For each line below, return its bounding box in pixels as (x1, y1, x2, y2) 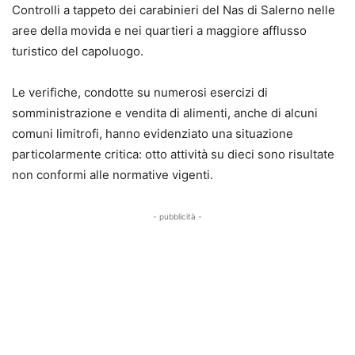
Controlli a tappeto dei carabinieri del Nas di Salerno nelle (12, 2, 335, 17)
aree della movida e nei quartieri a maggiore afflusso (12, 22, 307, 38)
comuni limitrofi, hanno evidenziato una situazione (12, 125, 293, 141)
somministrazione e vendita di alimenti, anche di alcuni (12, 105, 318, 120)
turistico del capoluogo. (12, 43, 143, 59)
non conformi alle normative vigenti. (12, 166, 213, 182)
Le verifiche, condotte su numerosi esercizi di (12, 84, 268, 100)
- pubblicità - (153, 211, 202, 221)
